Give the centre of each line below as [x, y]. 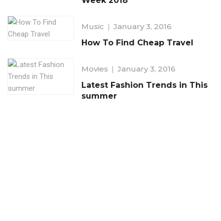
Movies [95, 69]
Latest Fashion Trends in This [145, 85]
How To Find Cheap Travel [137, 43]
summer [99, 96]
